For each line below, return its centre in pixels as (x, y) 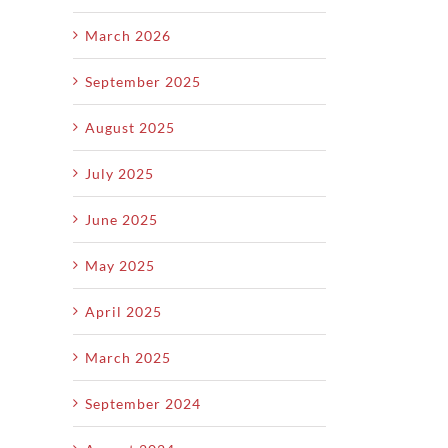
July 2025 (119, 173)
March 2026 (128, 35)
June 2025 (121, 219)
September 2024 (143, 403)
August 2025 (130, 127)
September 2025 (143, 81)
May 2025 (120, 265)
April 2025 (123, 311)
